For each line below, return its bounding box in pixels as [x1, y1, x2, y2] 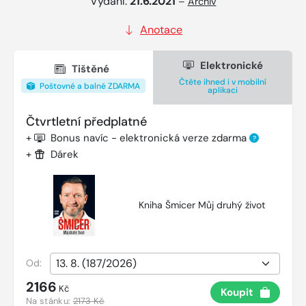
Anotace [140, 22, 182, 37]
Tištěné [69, 62, 112, 76]
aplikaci [208, 84, 238, 96]
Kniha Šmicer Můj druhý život [139, 199, 265, 212]
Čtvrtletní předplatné [26, 113, 147, 130]
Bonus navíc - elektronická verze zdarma [51, 130, 249, 145]
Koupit [221, 286, 253, 300]
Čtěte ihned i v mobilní [179, 76, 266, 87]
